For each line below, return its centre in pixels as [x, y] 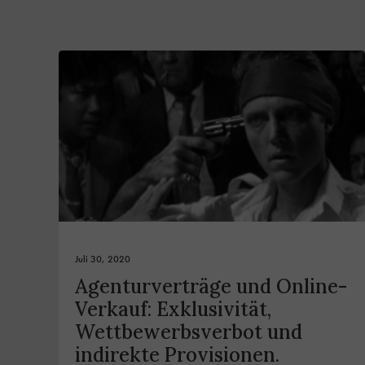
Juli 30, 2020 [103, 259]
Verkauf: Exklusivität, [173, 310]
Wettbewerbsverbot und [189, 332]
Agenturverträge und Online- [211, 287]
